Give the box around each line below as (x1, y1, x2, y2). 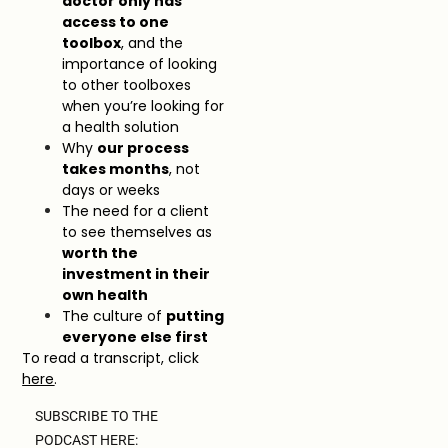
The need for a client (62, 200, 210, 221)
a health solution (62, 116, 180, 137)
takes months (62, 158, 170, 179)
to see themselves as (62, 221, 213, 242)
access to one (62, 11, 170, 32)
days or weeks (62, 179, 161, 200)
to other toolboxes (62, 74, 192, 95)
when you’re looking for (62, 95, 225, 116)
